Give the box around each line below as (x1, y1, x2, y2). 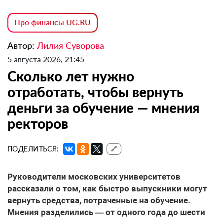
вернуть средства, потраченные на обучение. (7, 195, 190, 206)
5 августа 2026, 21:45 (7, 54, 84, 64)
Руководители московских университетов (7, 172, 181, 182)
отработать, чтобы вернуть (7, 83, 184, 101)
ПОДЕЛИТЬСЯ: (7, 145, 59, 153)
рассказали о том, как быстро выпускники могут (7, 184, 207, 194)
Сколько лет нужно (7, 68, 134, 85)
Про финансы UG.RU (14, 17, 91, 27)
